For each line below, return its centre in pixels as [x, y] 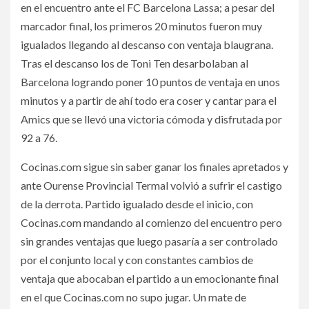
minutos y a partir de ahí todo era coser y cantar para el [149, 100]
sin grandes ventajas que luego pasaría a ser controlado [149, 241]
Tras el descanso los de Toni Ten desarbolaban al [134, 63]
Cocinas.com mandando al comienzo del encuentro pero [151, 222]
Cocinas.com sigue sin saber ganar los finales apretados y [154, 166]
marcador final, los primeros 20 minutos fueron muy [141, 26]
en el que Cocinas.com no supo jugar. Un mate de [133, 297]
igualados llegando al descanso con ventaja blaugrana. [147, 44]
